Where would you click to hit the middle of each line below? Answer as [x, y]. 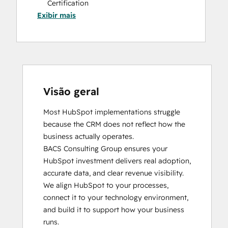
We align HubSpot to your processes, [106, 185]
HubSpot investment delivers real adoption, [117, 161]
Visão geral [71, 91]
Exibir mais [56, 15]
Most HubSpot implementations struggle [112, 112]
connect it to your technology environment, [116, 197]
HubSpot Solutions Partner [93, 40]
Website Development [85, 22]
